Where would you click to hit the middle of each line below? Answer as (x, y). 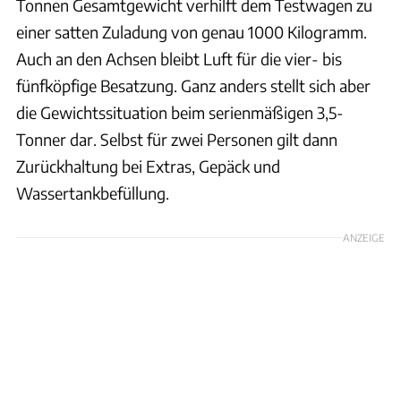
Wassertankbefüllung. (93, 193)
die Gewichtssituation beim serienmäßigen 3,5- (180, 113)
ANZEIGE (364, 238)
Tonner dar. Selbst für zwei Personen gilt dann (177, 140)
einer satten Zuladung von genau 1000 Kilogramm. (192, 32)
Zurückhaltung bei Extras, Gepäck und (148, 166)
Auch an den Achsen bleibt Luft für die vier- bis (179, 59)
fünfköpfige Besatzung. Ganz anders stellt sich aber (193, 86)
